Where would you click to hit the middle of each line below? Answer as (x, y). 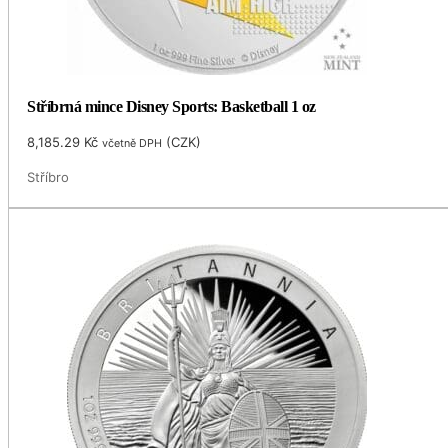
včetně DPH (132, 143)
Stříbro (48, 177)
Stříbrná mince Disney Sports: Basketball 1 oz (171, 107)
